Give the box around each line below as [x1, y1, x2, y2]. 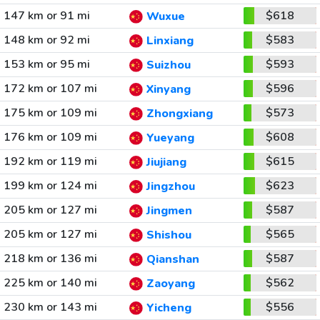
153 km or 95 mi [3, 56, 90, 72]
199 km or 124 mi [3, 178, 97, 194]
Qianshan [146, 251, 199, 268]
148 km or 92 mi [3, 32, 90, 48]
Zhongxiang [146, 106, 213, 122]
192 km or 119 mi [3, 154, 97, 169]
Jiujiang [146, 154, 186, 171]
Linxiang [146, 33, 194, 49]
